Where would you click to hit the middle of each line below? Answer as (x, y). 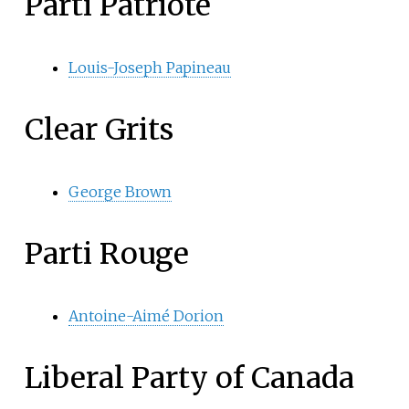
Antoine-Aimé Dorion (146, 316)
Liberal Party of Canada (189, 378)
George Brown (120, 192)
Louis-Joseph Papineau (149, 68)
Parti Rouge (106, 254)
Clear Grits (99, 130)
